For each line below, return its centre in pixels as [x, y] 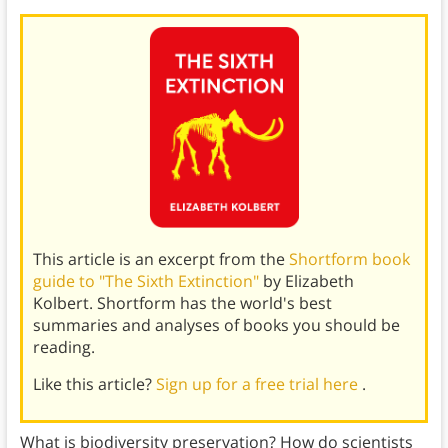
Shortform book [349, 258]
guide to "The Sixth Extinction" [147, 280]
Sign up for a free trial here [258, 383]
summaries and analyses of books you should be [216, 324]
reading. [63, 346]
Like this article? [94, 383]
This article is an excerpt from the [160, 258]
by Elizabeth [308, 280]
